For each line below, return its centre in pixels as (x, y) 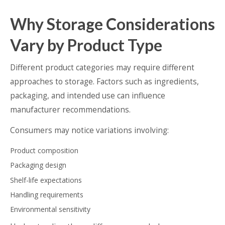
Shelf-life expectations (46, 180)
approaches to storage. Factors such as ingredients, (104, 81)
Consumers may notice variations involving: (89, 130)
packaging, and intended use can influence (88, 95)
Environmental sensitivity (50, 209)
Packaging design (38, 165)
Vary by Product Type (86, 45)
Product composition (44, 150)
